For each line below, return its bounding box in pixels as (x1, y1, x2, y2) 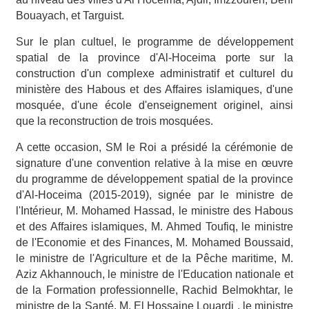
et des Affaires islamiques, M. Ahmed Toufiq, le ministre (16, 220, 293, 232)
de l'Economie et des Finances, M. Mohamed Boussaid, (16, 236, 293, 248)
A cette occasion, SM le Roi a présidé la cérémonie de (16, 141, 293, 153)
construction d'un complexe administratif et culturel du (16, 67, 293, 79)
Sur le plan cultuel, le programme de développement (16, 35, 293, 48)
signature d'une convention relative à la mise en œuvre (16, 157, 293, 169)
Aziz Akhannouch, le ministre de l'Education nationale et (16, 268, 293, 280)
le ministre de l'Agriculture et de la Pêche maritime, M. (16, 252, 293, 264)
